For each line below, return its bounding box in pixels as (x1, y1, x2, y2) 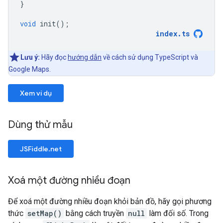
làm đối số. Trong (147, 209, 209, 219)
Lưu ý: (20, 53, 40, 62)
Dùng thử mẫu (8, 118, 75, 131)
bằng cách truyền (64, 209, 126, 219)
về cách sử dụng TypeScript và (102, 53, 198, 62)
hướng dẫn (68, 53, 102, 62)
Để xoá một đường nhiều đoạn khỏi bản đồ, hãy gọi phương (8, 197, 212, 207)
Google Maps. (8, 65, 51, 74)
